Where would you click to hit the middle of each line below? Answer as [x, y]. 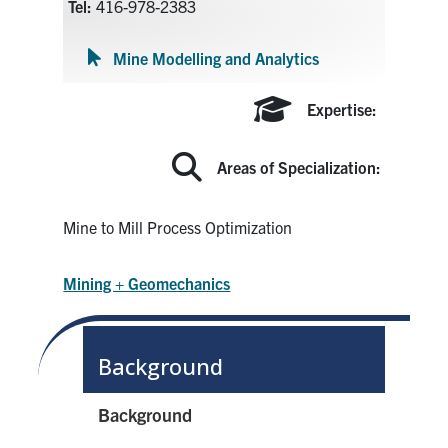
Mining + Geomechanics [147, 282]
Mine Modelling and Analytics [216, 57]
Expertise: [343, 108]
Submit [378, 44]
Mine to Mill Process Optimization [178, 226]
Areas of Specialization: [300, 166]
